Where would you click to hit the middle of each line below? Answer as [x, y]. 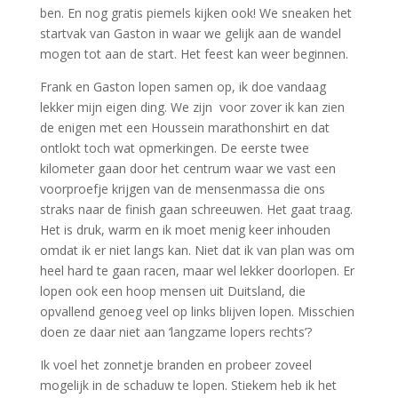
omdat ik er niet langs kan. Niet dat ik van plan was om [197, 250]
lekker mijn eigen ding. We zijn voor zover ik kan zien [192, 107]
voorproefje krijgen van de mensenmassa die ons [182, 189]
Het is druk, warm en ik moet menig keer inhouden [185, 230]
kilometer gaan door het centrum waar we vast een [187, 168]
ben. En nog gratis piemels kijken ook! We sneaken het [195, 13]
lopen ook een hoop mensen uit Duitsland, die [172, 291]
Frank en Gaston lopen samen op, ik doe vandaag [183, 87]
